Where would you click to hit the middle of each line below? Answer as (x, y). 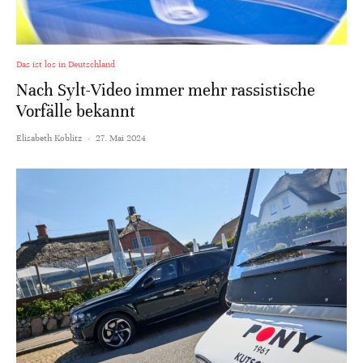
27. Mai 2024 (121, 138)
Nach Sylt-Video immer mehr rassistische (166, 91)
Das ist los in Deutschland (66, 64)
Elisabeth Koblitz (49, 138)
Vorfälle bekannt (76, 112)
